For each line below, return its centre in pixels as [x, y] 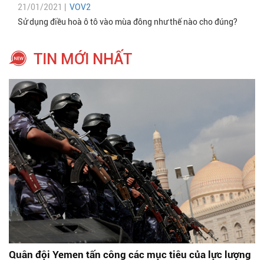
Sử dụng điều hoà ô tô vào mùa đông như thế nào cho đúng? [128, 22]
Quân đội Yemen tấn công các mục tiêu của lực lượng [130, 255]
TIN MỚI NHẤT [83, 59]
